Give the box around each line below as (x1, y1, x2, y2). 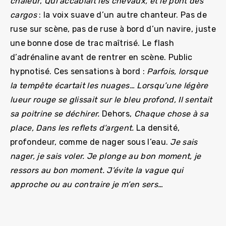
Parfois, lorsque (147, 67, 208, 76)
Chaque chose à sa (134, 109, 209, 119)
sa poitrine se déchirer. (10, 109, 102, 119)
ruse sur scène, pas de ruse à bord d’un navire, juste (10, 24, 216, 34)
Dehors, (102, 109, 134, 119)
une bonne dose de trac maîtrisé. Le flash (10, 38, 175, 48)
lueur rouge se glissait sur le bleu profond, (10, 95, 177, 104)
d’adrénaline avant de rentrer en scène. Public (10, 52, 193, 62)
